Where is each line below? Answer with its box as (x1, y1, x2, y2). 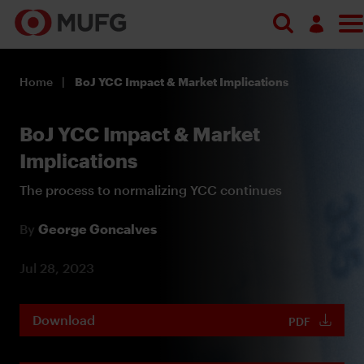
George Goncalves (38, 220, 157, 236)
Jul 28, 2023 (19, 259, 94, 275)
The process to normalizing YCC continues (19, 181, 282, 197)
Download (32, 311, 95, 327)
